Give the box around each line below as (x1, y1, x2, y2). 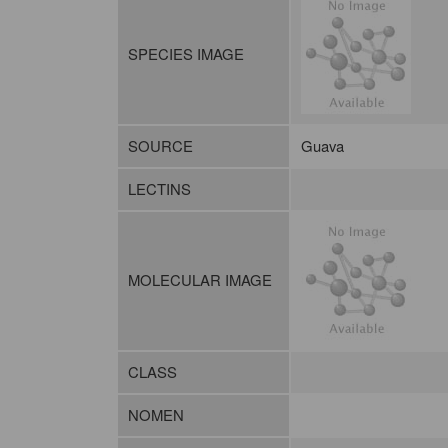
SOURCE (127, 135, 193, 157)
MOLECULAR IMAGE (127, 269, 272, 291)
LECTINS (127, 178, 191, 200)
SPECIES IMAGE (127, 43, 244, 65)
